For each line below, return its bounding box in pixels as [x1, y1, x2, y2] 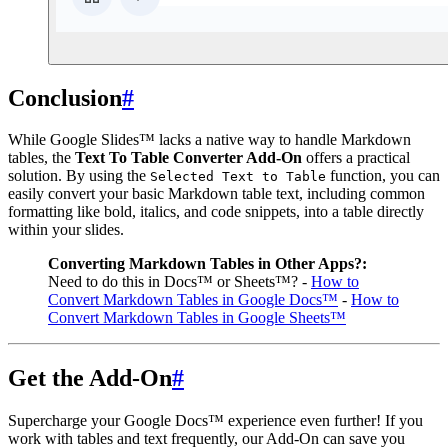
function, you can [326, 167, 440, 185]
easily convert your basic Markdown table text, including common [8, 185, 425, 203]
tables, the [8, 149, 75, 167]
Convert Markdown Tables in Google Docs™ [48, 291, 338, 309]
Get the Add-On [8, 365, 172, 392]
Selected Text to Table [150, 169, 326, 185]
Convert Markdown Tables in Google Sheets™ [48, 309, 346, 327]
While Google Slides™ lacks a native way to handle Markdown [8, 131, 411, 149]
